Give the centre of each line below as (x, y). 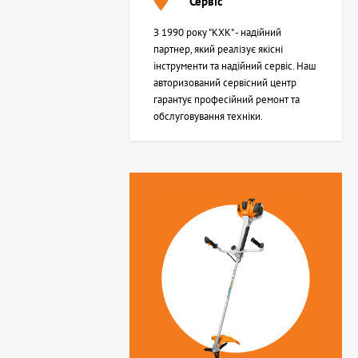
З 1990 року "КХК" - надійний (217, 32)
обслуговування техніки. (208, 116)
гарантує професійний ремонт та (227, 99)
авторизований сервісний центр (225, 83)
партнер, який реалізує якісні (218, 49)
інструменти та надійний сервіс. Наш (235, 66)
